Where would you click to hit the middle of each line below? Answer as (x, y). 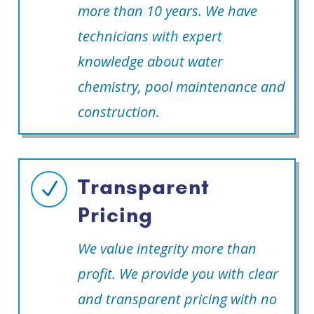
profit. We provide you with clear (178, 274)
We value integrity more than (167, 249)
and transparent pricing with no (177, 299)
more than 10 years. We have (168, 11)
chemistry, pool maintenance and (182, 87)
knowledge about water (150, 62)
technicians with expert (150, 36)
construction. (119, 112)
